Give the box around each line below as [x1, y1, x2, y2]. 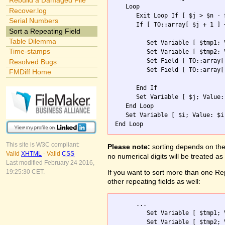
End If [115, 84, 158, 91]
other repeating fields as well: [107, 177, 200, 186]
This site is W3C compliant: [6, 141, 79, 149]
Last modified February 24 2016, [6, 159, 94, 167]
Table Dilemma [9, 37, 56, 45]
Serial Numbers [9, 17, 58, 25]
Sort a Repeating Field [9, 27, 80, 35]
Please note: [107, 142, 150, 151]
